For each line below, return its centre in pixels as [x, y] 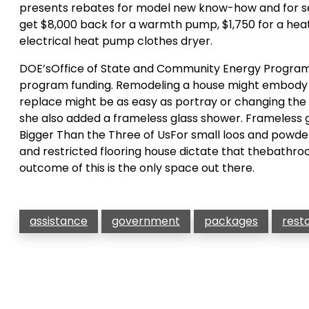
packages [231, 221]
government [146, 221]
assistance [59, 221]
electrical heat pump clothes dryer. [116, 41]
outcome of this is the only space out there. [137, 168]
